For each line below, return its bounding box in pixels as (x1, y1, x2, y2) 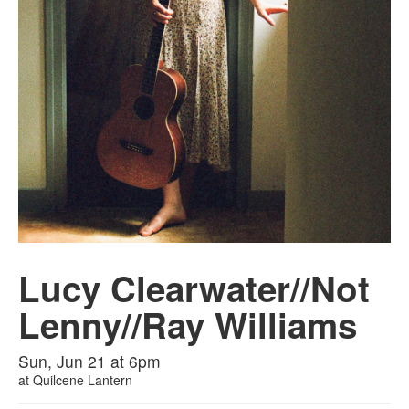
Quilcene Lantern (33, 371, 132, 390)
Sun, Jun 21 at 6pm (18, 350, 161, 373)
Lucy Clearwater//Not (18, 263, 370, 314)
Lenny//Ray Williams (18, 299, 357, 351)
